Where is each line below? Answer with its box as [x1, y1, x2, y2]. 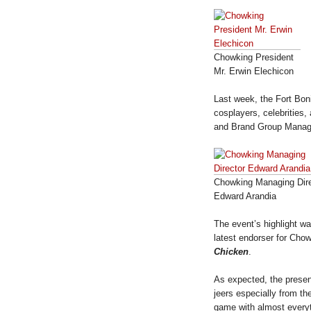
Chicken [214, 246, 249, 257]
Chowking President [214, 51, 294, 62]
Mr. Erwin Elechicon [214, 65, 294, 76]
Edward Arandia [214, 190, 276, 201]
